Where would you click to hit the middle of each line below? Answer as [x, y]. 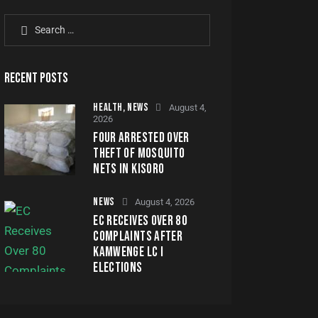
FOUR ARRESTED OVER [141, 138]
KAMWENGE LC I [128, 252]
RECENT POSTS [37, 78]
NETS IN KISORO [129, 169]
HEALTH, [110, 107]
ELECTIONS [118, 268]
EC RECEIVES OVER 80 [141, 221]
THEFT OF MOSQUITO [139, 153]
